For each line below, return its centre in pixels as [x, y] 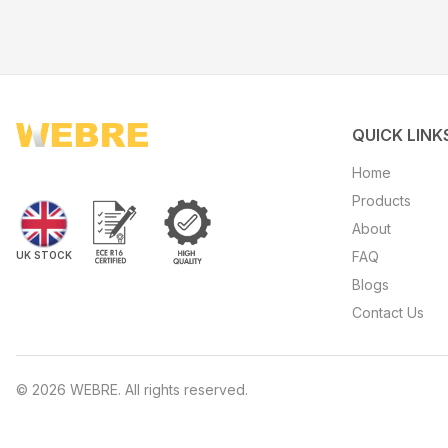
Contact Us [388, 312]
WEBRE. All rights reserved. [157, 389]
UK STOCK [44, 255]
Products [381, 200]
